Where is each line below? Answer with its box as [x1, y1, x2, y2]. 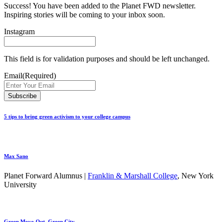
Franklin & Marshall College [88, 171, 177, 180]
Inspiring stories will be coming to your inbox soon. [4, 10, 165, 19]
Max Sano [4, 153, 28, 159]
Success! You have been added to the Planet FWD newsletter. [4, 1, 196, 10]
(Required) [22, 71, 56, 80]
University [4, 180, 37, 189]
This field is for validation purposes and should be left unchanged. [4, 55, 210, 63]
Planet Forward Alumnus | [4, 171, 88, 180]
